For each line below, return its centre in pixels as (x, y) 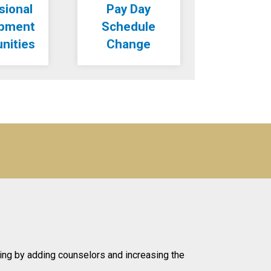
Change (129, 44)
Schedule (129, 27)
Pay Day (129, 9)
